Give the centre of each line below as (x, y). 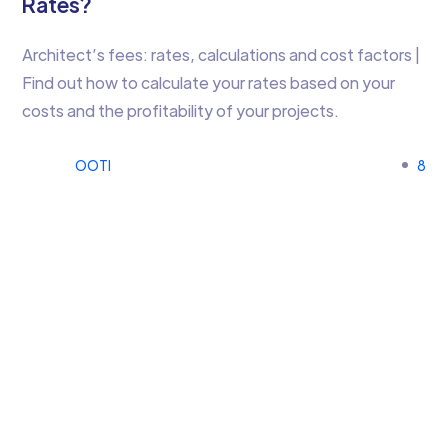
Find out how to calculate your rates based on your (209, 82)
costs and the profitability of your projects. (181, 110)
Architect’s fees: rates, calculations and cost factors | (221, 54)
